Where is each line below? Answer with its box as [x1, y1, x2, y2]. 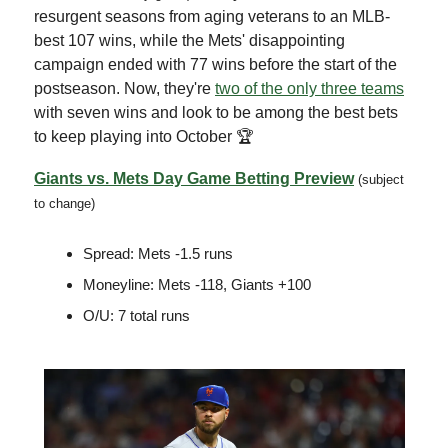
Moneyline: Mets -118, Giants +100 [83, 275, 311, 293]
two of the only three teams [215, 79, 404, 97]
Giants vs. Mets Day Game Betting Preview [34, 169, 354, 187]
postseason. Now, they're [34, 79, 215, 97]
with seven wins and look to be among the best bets [34, 103, 398, 121]
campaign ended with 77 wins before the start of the [34, 55, 397, 73]
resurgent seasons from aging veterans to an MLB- [34, 7, 390, 25]
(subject [358, 171, 404, 187]
